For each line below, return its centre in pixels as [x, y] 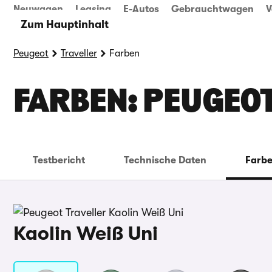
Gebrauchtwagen [212, 9]
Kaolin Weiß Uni [86, 233]
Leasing [93, 9]
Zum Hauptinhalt [64, 24]
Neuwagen [38, 9]
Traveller [79, 53]
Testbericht [59, 160]
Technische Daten [165, 160]
